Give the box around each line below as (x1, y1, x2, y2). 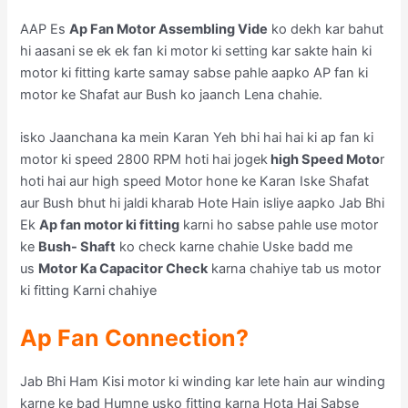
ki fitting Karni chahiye (20, 282, 158, 300)
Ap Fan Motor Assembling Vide (69, 20, 269, 37)
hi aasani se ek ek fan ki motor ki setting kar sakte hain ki (20, 42, 372, 59)
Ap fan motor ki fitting (39, 217, 180, 234)
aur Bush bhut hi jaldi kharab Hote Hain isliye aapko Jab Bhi (20, 195, 385, 212)
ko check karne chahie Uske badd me (116, 239, 353, 256)
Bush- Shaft (38, 239, 117, 256)
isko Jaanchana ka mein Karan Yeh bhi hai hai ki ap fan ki (20, 129, 374, 147)
